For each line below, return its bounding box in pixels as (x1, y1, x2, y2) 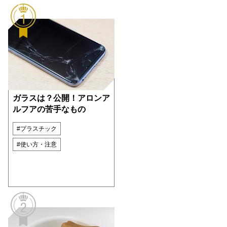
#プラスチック (17, 125, 57, 133)
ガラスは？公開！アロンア (13, 94, 110, 103)
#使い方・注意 (17, 141, 57, 148)
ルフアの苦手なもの (13, 105, 86, 114)
